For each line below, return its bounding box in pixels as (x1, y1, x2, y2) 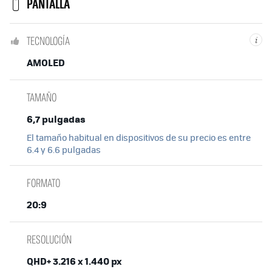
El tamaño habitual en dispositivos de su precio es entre (27, 131, 251, 144)
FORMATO (27, 175, 60, 191)
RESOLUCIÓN (27, 231, 72, 248)
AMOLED (27, 55, 65, 70)
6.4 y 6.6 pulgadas (27, 143, 101, 156)
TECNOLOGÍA (27, 33, 70, 49)
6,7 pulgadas (27, 112, 86, 126)
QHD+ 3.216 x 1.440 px (27, 254, 122, 268)
